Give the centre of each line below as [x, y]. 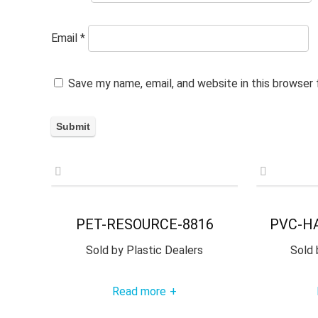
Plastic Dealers [164, 250]
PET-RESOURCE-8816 [144, 224]
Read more [139, 291]
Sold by [105, 250]
